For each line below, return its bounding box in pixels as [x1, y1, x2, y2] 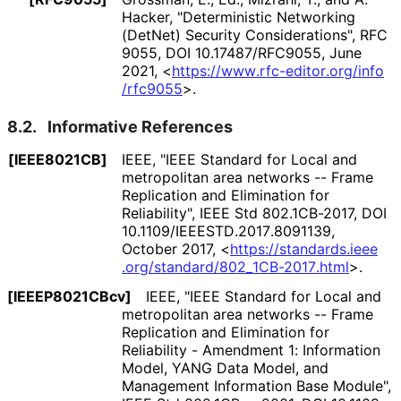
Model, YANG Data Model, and [122, 359, 328, 378]
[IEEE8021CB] [8, 150, 107, 169]
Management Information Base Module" [122, 377, 388, 396]
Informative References [47, 117, 233, 137]
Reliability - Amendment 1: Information [122, 341, 380, 360]
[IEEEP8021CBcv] [7, 287, 132, 306]
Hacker [122, 8, 169, 27]
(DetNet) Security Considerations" [122, 26, 352, 45]
